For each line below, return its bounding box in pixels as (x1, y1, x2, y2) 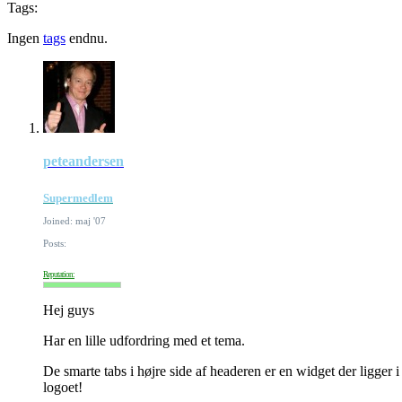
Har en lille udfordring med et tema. (43, 332, 245, 348)
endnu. (66, 30, 108, 46)
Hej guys (43, 301, 94, 318)
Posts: (43, 237, 66, 249)
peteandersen (43, 153, 124, 169)
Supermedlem (43, 190, 113, 205)
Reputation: (43, 269, 74, 279)
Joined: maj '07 (43, 214, 106, 226)
